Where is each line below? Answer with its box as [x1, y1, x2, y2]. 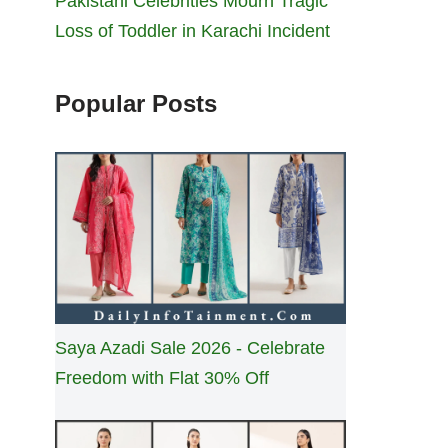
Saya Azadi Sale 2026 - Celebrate [55, 337, 325, 358]
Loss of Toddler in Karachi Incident [55, 21, 330, 42]
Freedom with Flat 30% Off [55, 367, 269, 388]
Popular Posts [55, 90, 217, 118]
